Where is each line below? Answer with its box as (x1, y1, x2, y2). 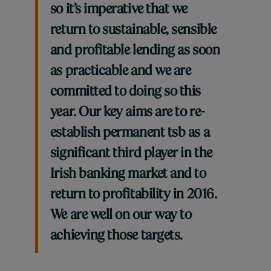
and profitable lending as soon (50, 44, 220, 58)
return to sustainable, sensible (50, 24, 217, 38)
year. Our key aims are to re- (50, 106, 204, 120)
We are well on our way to (50, 209, 192, 223)
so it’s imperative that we (50, 3, 188, 17)
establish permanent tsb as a (50, 126, 210, 140)
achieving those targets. (50, 229, 183, 243)
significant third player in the (50, 147, 212, 161)
